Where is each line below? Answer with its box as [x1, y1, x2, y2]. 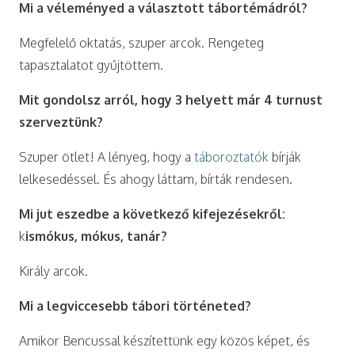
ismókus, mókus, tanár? [25, 227, 167, 244]
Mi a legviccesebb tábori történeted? [19, 297, 251, 314]
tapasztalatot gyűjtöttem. [19, 56, 163, 73]
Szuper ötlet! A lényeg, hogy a [19, 148, 194, 165]
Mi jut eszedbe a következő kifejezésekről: [19, 205, 285, 222]
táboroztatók [194, 148, 269, 165]
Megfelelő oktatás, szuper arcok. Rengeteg [19, 34, 264, 51]
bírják [269, 148, 301, 165]
